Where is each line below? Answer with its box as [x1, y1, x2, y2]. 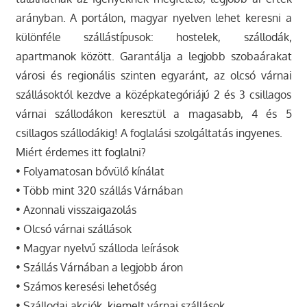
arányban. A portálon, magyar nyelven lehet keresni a [15, 10, 292, 25]
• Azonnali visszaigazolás [15, 202, 136, 217]
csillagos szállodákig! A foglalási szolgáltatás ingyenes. [15, 125, 282, 140]
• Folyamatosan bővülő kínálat [15, 164, 164, 178]
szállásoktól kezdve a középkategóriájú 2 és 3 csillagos [15, 87, 292, 101]
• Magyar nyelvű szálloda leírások [15, 241, 179, 255]
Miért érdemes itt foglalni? [15, 145, 146, 159]
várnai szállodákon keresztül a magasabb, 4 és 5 [15, 106, 292, 121]
